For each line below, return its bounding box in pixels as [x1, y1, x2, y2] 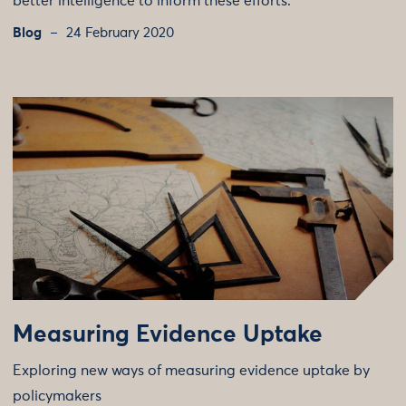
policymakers [13, 389, 101, 403]
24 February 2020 [66, 26, 174, 40]
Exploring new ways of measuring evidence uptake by [13, 363, 370, 378]
